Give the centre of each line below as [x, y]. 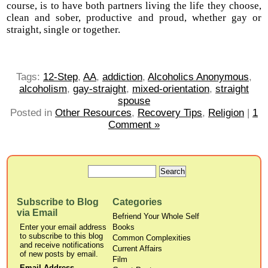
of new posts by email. [59, 254]
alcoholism [43, 89]
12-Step [60, 77]
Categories [138, 202]
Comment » [134, 125]
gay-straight [100, 89]
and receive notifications [62, 245]
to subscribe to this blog [62, 236]
